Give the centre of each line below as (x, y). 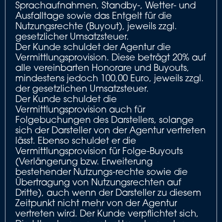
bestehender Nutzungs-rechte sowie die (102, 171)
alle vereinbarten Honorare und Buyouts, (102, 67)
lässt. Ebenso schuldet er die (76, 140)
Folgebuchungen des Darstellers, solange (105, 119)
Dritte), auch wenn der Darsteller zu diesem (108, 192)
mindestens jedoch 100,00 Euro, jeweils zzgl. (110, 78)
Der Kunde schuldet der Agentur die (93, 47)
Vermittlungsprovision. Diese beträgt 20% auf (111, 57)
